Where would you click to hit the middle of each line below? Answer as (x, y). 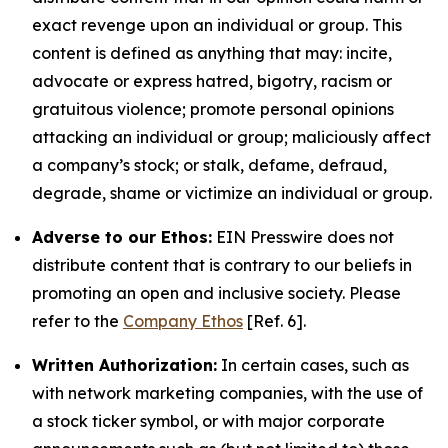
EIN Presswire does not (303, 237)
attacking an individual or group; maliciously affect (231, 137)
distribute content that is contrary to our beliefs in (222, 265)
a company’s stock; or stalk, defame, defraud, (209, 165)
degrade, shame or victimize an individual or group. (232, 193)
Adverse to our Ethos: (122, 237)
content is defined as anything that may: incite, (212, 53)
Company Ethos (183, 321)
